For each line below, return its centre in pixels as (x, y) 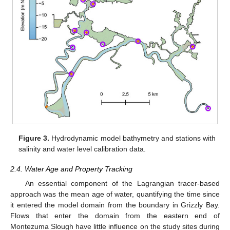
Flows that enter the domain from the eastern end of (115, 215)
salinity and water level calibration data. (82, 149)
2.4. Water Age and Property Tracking (71, 169)
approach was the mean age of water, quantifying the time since (115, 194)
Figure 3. (34, 138)
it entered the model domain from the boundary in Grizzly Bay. (115, 205)
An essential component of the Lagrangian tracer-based (122, 183)
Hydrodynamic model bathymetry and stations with (132, 138)
